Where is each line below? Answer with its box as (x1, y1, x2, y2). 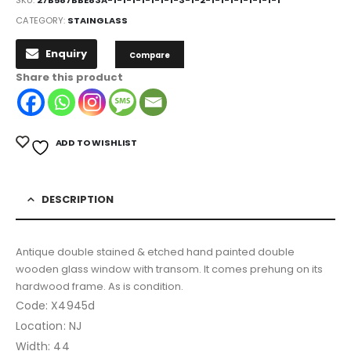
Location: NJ (16, 317, 81, 334)
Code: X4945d (16, 297, 95, 313)
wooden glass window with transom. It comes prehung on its (16, 261, 323, 277)
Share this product (16, 70, 123, 85)
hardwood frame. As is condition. (16, 278, 183, 294)
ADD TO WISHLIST (55, 136, 138, 150)
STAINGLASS (67, 13, 128, 27)
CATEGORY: (16, 13, 67, 27)
